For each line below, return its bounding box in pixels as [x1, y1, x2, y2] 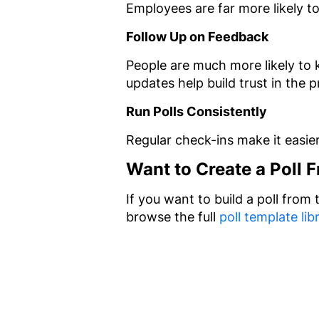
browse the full [126, 209, 219, 224]
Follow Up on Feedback [126, 28, 268, 44]
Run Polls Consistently [126, 103, 267, 119]
